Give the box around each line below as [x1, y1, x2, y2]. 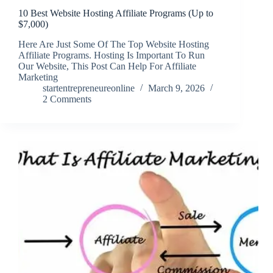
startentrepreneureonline [43, 83, 135, 94]
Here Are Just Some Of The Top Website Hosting [18, 39, 209, 50]
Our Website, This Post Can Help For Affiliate [18, 61, 196, 72]
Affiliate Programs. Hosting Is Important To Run [18, 50, 205, 61]
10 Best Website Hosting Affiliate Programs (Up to [18, 8, 213, 19]
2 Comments [43, 94, 91, 105]
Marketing [18, 72, 58, 83]
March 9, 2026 [148, 83, 205, 94]
